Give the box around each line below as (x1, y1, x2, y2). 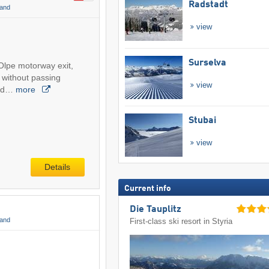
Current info (124, 184, 171, 193)
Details (44, 162, 71, 172)
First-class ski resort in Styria (130, 217, 233, 226)
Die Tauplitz (130, 205, 182, 215)
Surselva (188, 58, 226, 68)
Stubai (188, 115, 216, 125)
